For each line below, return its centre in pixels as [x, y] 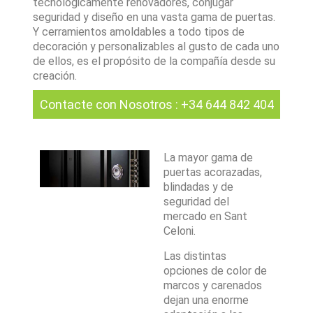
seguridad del [196, 202]
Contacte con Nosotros [106, 104]
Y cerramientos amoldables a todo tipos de [139, 32]
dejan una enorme [206, 300]
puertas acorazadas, [213, 172]
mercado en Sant [205, 216]
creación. [55, 76]
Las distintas [195, 256]
